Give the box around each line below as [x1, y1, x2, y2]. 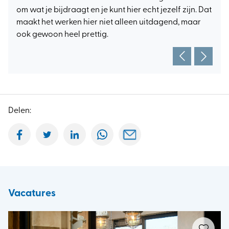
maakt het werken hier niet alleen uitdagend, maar [16, 18, 201, 27]
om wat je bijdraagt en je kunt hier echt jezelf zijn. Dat [16, 6, 212, 14]
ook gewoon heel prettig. [16, 30, 108, 39]
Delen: [8, 106, 31, 115]
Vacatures [8, 188, 56, 199]
